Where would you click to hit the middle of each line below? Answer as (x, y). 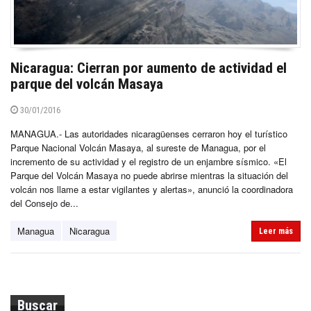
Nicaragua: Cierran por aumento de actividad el (149, 68)
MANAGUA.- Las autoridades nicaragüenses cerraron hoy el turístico (149, 134)
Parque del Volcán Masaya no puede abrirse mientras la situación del (149, 176)
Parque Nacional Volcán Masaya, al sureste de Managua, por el (138, 148)
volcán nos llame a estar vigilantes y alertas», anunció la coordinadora (152, 190)
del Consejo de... (44, 203)
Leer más (276, 232)
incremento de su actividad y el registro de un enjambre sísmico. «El (149, 162)
